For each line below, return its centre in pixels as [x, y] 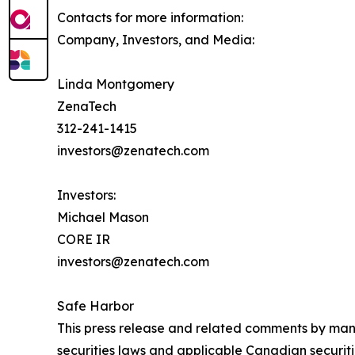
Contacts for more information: [150, 18]
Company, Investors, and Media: [156, 40]
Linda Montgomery [116, 84]
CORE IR [84, 240]
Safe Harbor [95, 306]
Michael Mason [103, 218]
